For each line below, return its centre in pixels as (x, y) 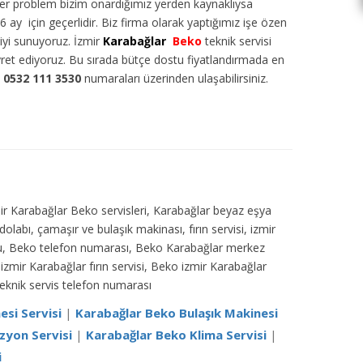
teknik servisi (237, 41)
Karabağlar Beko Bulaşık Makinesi (177, 312)
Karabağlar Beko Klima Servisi (176, 334)
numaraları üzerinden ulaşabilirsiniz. (175, 78)
